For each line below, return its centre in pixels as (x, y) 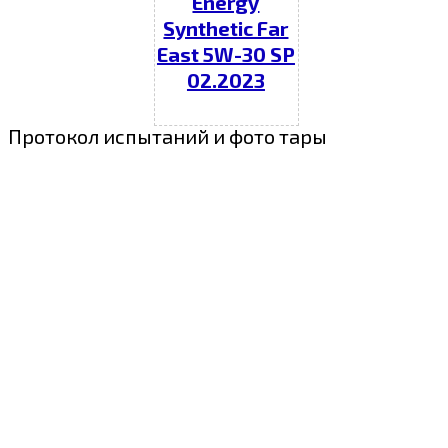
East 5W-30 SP (225, 54)
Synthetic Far (226, 28)
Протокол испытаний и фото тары (167, 136)
